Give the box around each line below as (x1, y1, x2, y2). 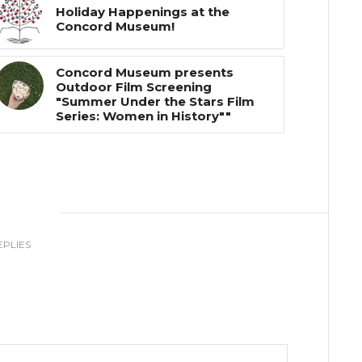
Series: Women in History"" (56, 107, 232, 124)
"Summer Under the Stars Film (56, 93, 255, 109)
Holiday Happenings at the (56, 3, 230, 19)
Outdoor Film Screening (56, 78, 213, 95)
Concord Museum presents (56, 64, 234, 80)
